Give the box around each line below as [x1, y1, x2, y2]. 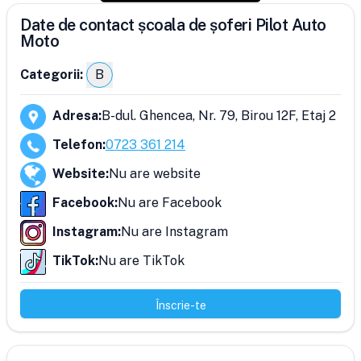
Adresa [52, 108, 98, 123]
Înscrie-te [155, 299, 206, 312]
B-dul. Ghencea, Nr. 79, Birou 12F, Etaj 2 [102, 108, 336, 123]
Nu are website [109, 166, 201, 181]
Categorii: [20, 67, 83, 82]
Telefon [52, 137, 102, 152]
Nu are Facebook [118, 195, 222, 210]
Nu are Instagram [121, 224, 228, 239]
